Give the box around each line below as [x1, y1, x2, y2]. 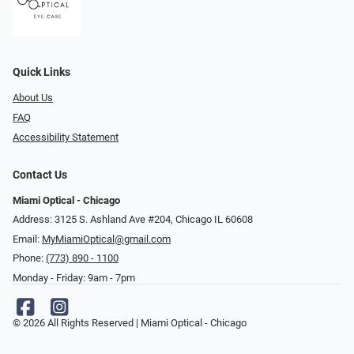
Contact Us [13, 168, 67, 182]
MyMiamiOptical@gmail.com [42, 232, 171, 245]
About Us [13, 92, 53, 104]
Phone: [13, 252, 46, 265]
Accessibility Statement [13, 130, 119, 143]
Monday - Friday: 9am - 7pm [13, 272, 135, 284]
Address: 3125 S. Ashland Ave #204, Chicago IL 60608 [13, 213, 253, 226]
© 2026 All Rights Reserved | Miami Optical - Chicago [13, 317, 247, 329]
